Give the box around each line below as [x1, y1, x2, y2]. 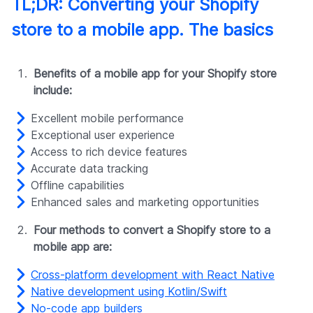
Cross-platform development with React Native [31, 268, 275, 282]
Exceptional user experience [31, 128, 175, 143]
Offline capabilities [31, 178, 124, 193]
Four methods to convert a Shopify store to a [34, 223, 270, 238]
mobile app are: [34, 240, 112, 254]
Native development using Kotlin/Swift [31, 284, 227, 299]
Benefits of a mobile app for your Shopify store [34, 66, 277, 81]
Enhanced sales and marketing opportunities [31, 195, 259, 210]
